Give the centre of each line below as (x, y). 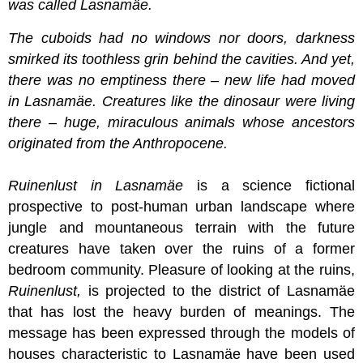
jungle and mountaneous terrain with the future (181, 228)
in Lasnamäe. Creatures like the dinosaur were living (181, 102)
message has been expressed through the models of (181, 333)
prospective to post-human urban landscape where (181, 207)
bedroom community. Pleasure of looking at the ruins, (181, 270)
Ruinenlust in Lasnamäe (102, 186)
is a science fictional (276, 186)
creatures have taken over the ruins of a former (181, 249)
